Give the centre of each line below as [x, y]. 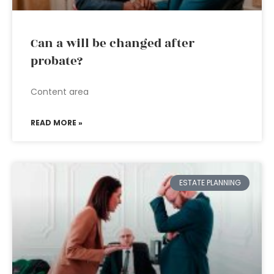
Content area [60, 92]
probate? [57, 61]
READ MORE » [57, 123]
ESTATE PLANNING [210, 183]
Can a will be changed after [113, 43]
